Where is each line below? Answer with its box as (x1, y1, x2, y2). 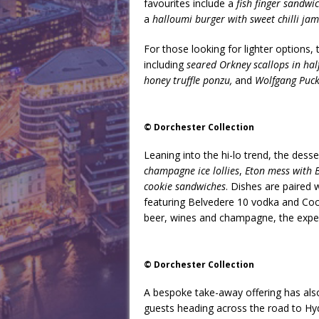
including (144, 58, 187, 71)
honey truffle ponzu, (144, 73, 232, 87)
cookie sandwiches (144, 179, 226, 193)
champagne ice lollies (144, 164, 239, 177)
